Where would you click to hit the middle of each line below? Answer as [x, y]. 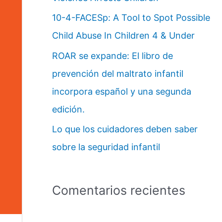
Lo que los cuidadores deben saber [125, 129]
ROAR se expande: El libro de [112, 55]
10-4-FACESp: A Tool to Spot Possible [131, 18]
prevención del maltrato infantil [117, 73]
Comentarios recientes [118, 190]
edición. [68, 109]
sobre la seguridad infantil [106, 147]
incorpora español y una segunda [121, 91]
